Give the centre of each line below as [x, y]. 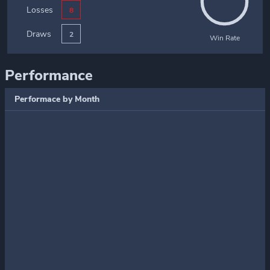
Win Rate [224, 38]
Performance [49, 75]
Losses [40, 10]
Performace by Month [57, 99]
